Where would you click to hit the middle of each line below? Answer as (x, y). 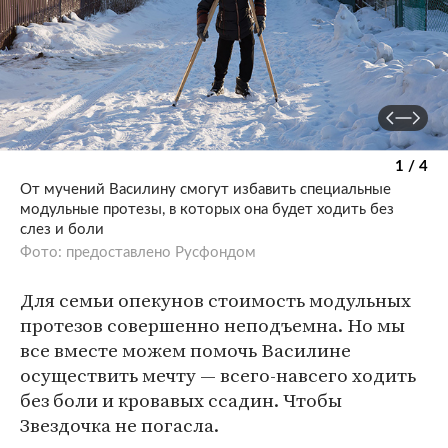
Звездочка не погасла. (119, 425)
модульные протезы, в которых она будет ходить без (207, 209)
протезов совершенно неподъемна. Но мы (212, 325)
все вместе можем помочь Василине (185, 350)
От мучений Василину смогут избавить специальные (205, 189)
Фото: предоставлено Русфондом (138, 252)
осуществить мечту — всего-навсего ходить (218, 375)
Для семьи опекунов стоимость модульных (215, 300)
